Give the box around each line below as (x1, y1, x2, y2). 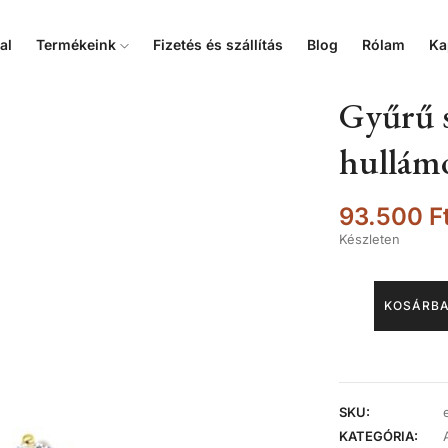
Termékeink (36, 36, 121, 53)
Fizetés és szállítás (153, 36, 284, 53)
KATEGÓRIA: (339, 428, 418, 445)
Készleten (339, 231, 400, 247)
